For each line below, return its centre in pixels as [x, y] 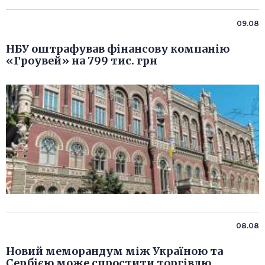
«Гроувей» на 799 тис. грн [82, 61]
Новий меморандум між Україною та [114, 251]
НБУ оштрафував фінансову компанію [118, 49]
